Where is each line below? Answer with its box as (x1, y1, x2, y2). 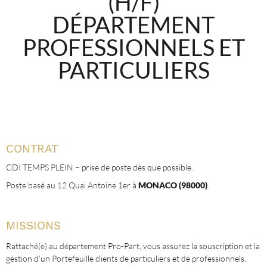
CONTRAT (6, 142, 58, 156)
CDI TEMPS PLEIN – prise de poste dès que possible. (6, 162, 193, 172)
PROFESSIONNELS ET (22, 33, 245, 61)
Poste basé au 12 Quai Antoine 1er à (6, 180, 138, 190)
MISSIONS (6, 219, 61, 232)
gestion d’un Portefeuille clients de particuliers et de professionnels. (6, 253, 246, 263)
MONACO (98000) (138, 180, 207, 190)
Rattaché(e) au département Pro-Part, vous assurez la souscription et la (6, 241, 260, 251)
